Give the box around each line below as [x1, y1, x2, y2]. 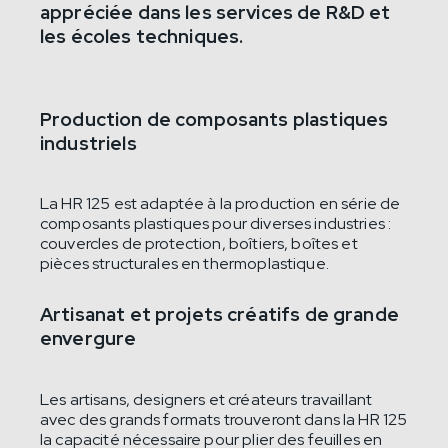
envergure [40, 326, 137, 352]
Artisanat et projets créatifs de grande [40, 302, 399, 328]
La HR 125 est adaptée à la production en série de [40, 193, 401, 215]
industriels [40, 130, 137, 156]
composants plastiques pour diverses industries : [40, 213, 392, 235]
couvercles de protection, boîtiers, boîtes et [40, 233, 358, 255]
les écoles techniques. [40, 23, 244, 49]
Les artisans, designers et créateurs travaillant [40, 388, 373, 410]
